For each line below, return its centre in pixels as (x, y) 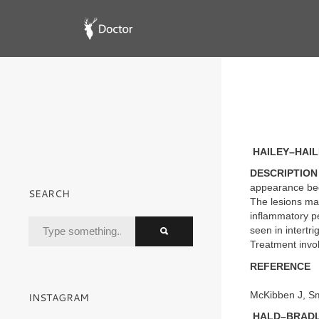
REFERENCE (280, 266)
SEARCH (49, 194)
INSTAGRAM (59, 298)
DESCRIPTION (284, 173)
